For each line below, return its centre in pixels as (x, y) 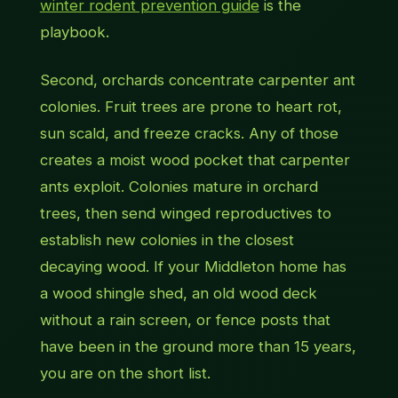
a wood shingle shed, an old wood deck (178, 294)
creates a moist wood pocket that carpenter (195, 160)
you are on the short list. (125, 374)
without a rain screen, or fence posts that (185, 320)
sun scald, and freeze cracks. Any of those (189, 134)
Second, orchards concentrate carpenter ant (197, 80)
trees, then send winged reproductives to (185, 214)
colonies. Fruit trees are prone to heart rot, (191, 107)
